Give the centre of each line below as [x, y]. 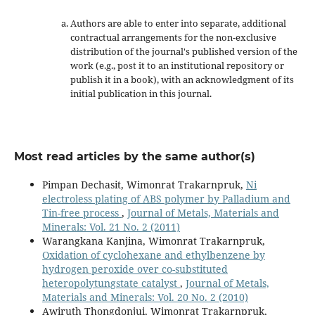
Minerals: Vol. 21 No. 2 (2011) [111, 226]
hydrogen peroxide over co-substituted [135, 269]
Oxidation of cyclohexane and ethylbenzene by [153, 255]
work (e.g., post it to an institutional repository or [177, 65]
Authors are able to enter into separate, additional [178, 23]
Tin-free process [82, 212]
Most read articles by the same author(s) [134, 156]
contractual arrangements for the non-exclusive [173, 37]
